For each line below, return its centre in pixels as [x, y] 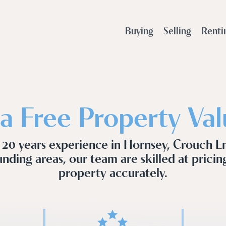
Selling [177, 30]
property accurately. [113, 171]
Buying [139, 30]
